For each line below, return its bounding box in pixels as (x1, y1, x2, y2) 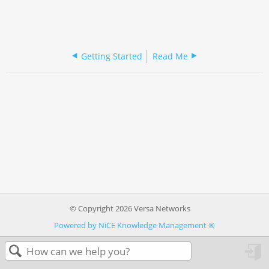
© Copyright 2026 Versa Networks (69, 202, 190, 214)
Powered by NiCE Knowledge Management (54, 219, 208, 231)
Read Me (153, 50, 189, 62)
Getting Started (80, 50, 142, 62)
